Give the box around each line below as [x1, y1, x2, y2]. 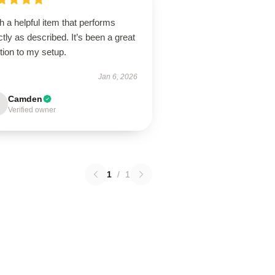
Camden [8, 94, 43, 104]
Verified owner [8, 106, 56, 114]
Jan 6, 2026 [98, 72, 137, 81]
